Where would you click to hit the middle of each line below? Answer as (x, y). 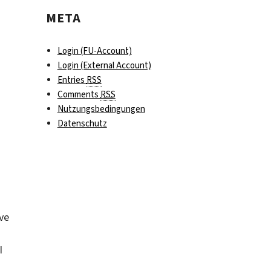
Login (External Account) (104, 66)
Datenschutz (82, 124)
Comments (79, 95)
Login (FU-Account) (94, 51)
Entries (72, 80)
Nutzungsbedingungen (101, 109)
